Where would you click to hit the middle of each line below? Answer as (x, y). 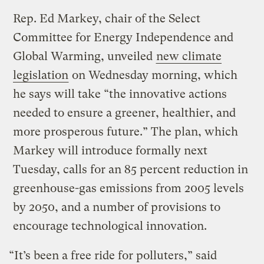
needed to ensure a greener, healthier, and (125, 113)
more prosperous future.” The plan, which (126, 131)
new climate (189, 56)
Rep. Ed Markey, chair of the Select (107, 18)
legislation (41, 75)
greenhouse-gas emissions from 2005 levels (129, 188)
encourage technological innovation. (110, 226)
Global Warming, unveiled (85, 56)
